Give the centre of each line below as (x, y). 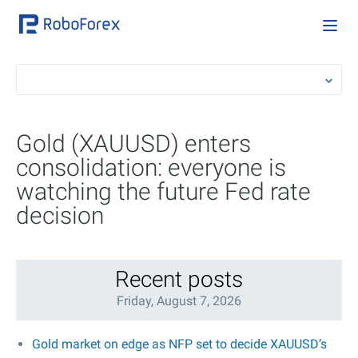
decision (60, 215)
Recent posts (179, 279)
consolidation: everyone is (151, 167)
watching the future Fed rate (163, 191)
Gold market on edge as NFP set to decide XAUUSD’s (179, 344)
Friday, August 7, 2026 (179, 301)
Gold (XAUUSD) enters (133, 143)
